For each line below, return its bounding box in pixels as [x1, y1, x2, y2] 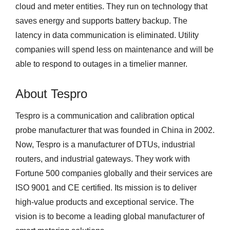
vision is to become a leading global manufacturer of [15, 212, 204, 221]
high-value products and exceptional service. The [15, 197, 194, 206]
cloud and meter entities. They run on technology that [15, 2, 207, 11]
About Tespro [15, 86, 87, 101]
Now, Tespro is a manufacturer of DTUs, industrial [15, 140, 195, 149]
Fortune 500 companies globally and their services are [15, 168, 213, 178]
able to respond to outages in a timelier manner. [15, 59, 187, 68]
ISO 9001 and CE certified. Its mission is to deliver [15, 183, 197, 192]
